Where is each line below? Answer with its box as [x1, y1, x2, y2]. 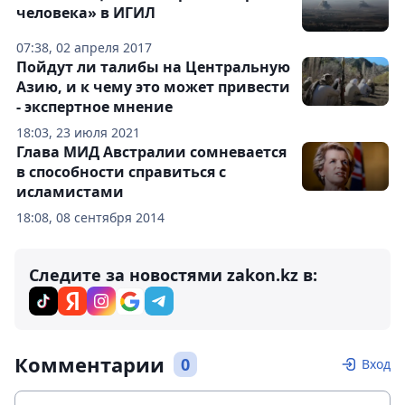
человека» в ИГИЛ [16, 3, 155, 24]
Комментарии [14, 351, 165, 379]
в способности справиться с [16, 162, 226, 183]
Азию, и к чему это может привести [16, 77, 290, 98]
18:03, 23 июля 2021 [16, 124, 140, 142]
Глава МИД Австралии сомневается [16, 142, 287, 163]
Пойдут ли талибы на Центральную [16, 57, 290, 78]
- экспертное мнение [16, 97, 173, 118]
